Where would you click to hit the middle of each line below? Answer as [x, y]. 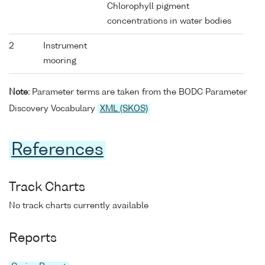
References [57, 150]
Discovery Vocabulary [53, 109]
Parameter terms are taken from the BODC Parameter [138, 92]
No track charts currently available [79, 206]
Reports [33, 238]
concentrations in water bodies [169, 22]
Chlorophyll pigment [148, 7]
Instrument [65, 46]
